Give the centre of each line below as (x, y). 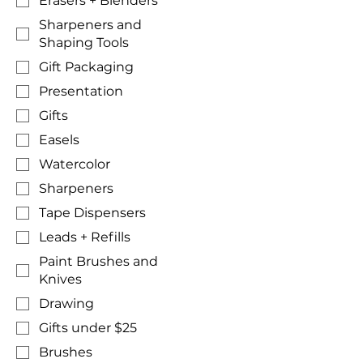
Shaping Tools (84, 43)
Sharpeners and (90, 25)
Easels (59, 140)
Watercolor (75, 164)
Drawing (66, 304)
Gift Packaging (86, 67)
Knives (60, 280)
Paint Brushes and (98, 262)
